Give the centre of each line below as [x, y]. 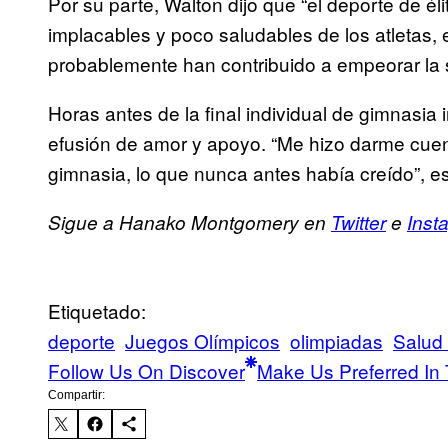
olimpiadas [336, 341]
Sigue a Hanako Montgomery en [189, 222]
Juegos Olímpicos [202, 341]
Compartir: [76, 395]
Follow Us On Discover [146, 371]
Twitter [358, 222]
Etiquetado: [97, 311]
